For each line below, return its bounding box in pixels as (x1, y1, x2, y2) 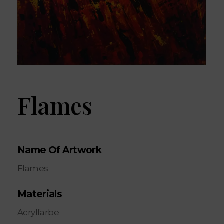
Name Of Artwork (17, 144, 102, 156)
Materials (17, 188, 62, 200)
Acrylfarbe (17, 207, 59, 218)
